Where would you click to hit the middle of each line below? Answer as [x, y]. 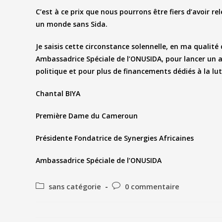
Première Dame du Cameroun [87, 116]
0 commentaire [152, 187]
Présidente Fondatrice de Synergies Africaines [115, 138]
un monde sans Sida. [72, 24]
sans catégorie [75, 187]
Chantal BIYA [58, 94]
